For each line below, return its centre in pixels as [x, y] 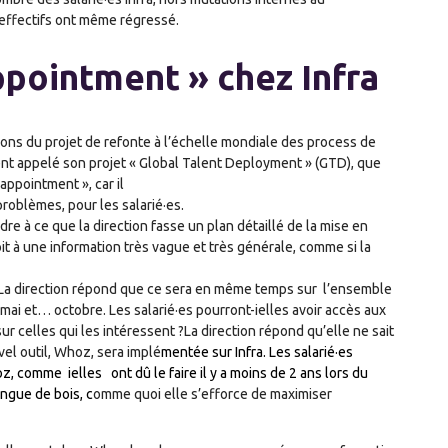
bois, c [73, 394]
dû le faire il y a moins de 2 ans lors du [251, 373]
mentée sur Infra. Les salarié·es [257, 352]
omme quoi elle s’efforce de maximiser [212, 394]
